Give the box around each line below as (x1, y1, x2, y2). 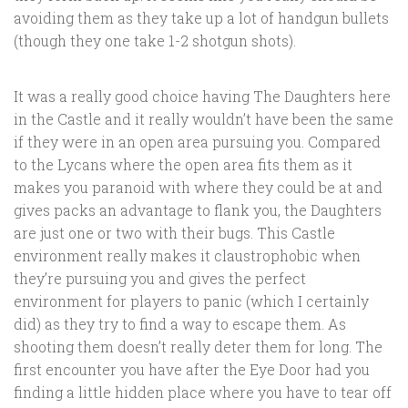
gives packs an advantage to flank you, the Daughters (14, 200, 382, 220)
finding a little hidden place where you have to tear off (14, 382, 392, 403)
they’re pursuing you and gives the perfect (14, 269, 306, 289)
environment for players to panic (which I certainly (14, 291, 369, 311)
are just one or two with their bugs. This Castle (14, 223, 335, 243)
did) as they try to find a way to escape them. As (14, 314, 346, 334)
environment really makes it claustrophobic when (14, 246, 361, 266)
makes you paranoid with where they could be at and (14, 178, 382, 198)
